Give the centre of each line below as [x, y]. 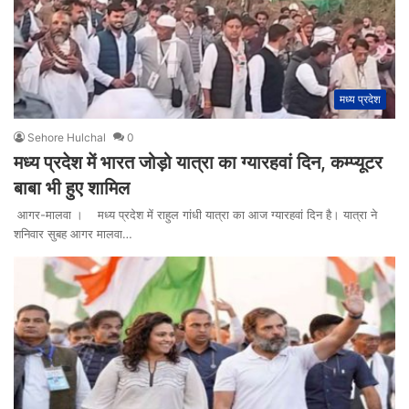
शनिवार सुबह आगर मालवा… [73, 233]
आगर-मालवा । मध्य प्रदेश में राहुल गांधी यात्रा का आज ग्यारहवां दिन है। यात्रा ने [195, 214]
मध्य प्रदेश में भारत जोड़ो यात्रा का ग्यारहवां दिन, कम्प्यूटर [198, 162]
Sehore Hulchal [67, 137]
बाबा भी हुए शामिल [72, 188]
